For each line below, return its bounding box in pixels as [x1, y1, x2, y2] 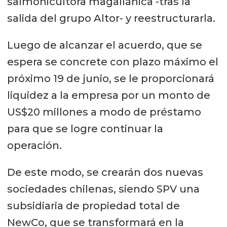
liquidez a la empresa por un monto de [7, 89, 210, 101]
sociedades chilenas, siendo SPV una [7, 182, 200, 195]
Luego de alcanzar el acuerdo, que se [7, 39, 202, 51]
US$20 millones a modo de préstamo [7, 105, 201, 118]
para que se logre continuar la [7, 122, 163, 135]
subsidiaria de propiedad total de [7, 199, 180, 212]
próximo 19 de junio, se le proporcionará [7, 72, 214, 85]
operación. [7, 139, 62, 152]
